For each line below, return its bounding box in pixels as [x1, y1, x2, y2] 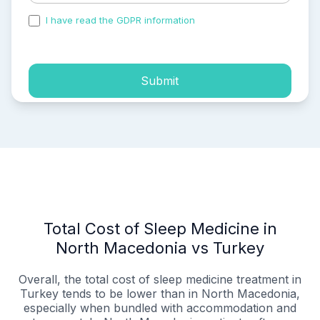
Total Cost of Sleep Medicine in [43, 219, 277, 239]
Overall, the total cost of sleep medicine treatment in [19, 272, 301, 287]
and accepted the [198, 14, 278, 26]
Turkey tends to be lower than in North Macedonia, [20, 286, 300, 301]
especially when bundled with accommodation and [24, 301, 296, 316]
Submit [141, 73, 179, 88]
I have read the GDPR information [43, 14, 198, 26]
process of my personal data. [29, 26, 160, 39]
